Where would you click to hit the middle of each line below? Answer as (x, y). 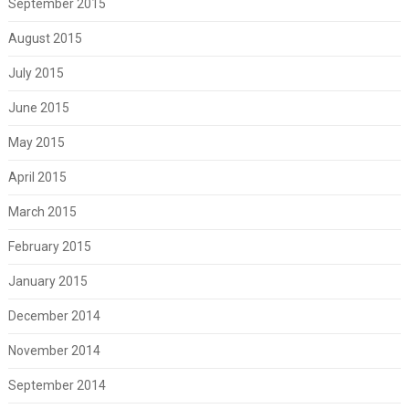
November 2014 (54, 350)
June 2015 (38, 107)
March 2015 (42, 211)
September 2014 (57, 385)
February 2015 (49, 246)
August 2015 (45, 38)
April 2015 (37, 177)
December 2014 (54, 315)
